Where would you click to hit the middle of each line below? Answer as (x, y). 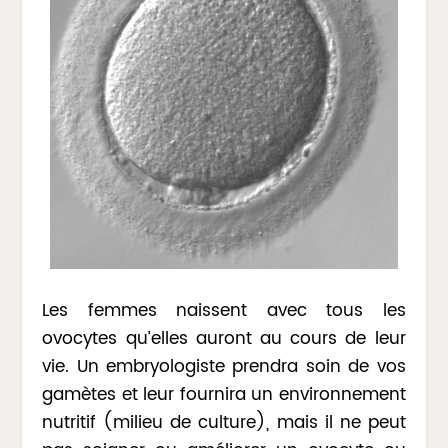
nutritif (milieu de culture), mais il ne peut (224, 422)
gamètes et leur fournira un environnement (224, 394)
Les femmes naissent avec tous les (224, 310)
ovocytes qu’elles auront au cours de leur (224, 338)
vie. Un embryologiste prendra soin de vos (224, 366)
